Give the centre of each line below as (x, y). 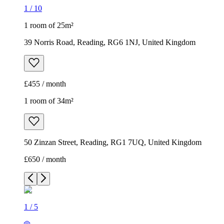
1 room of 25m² (49, 25)
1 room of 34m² (49, 101)
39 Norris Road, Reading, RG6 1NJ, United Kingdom (110, 42)
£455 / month (45, 84)
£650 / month (45, 159)
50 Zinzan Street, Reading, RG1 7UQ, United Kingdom (113, 142)
